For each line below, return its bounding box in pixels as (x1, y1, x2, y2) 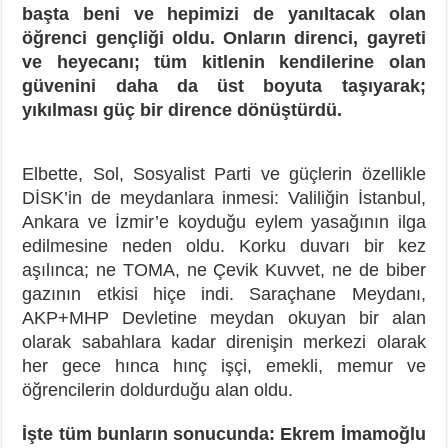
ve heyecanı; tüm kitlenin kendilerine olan (22, 52, 426, 72)
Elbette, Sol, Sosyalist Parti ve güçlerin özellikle (22, 164, 426, 184)
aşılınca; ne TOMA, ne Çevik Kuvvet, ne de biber (22, 260, 426, 280)
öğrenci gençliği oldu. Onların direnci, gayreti (22, 28, 426, 48)
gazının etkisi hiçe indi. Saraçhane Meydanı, (22, 284, 426, 304)
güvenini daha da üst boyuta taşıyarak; (22, 76, 426, 96)
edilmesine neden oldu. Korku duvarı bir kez (22, 236, 426, 256)
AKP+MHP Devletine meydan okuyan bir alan (22, 308, 426, 328)
